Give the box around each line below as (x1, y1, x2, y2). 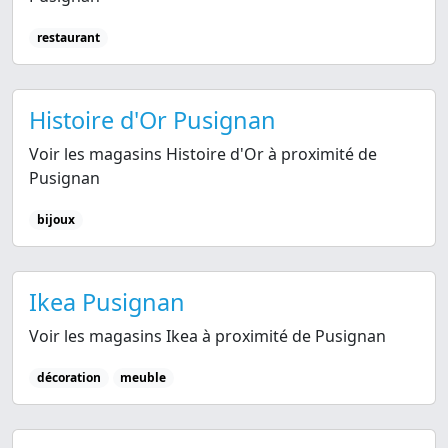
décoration (36, 369, 101, 387)
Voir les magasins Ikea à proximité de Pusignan (29, 325, 386, 348)
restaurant (36, 28, 100, 46)
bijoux (36, 210, 75, 228)
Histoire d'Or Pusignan (29, 103, 276, 136)
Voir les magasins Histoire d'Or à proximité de (29, 142, 377, 165)
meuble (120, 369, 167, 387)
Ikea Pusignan (29, 286, 185, 319)
